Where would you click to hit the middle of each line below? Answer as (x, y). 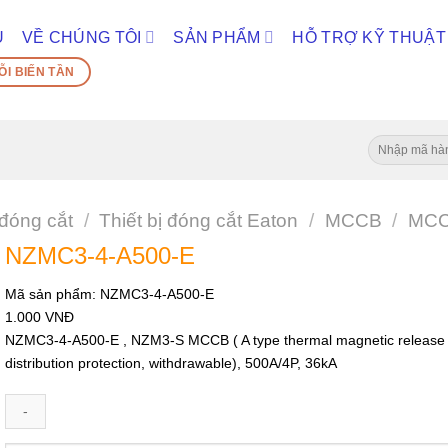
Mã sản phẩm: (52, 294)
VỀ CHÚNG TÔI (81, 37)
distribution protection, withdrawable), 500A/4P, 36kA (170, 363)
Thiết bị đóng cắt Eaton (199, 220)
